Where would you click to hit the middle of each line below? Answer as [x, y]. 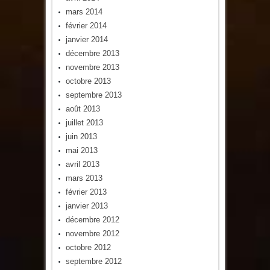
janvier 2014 [86, 39]
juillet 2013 [84, 122]
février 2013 [86, 192]
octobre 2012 [88, 247]
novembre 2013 [92, 67]
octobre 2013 [88, 81]
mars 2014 [84, 11]
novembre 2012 [92, 233]
